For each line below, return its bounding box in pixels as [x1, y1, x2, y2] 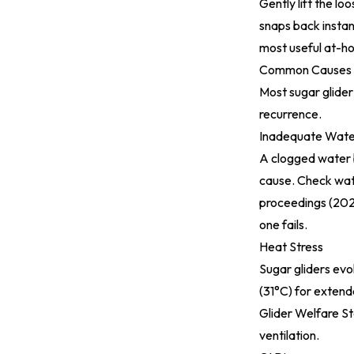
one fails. [259, 217, 307, 232]
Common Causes [259, 62, 352, 77]
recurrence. [259, 106, 322, 122]
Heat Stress [259, 239, 323, 254]
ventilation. [259, 327, 319, 343]
